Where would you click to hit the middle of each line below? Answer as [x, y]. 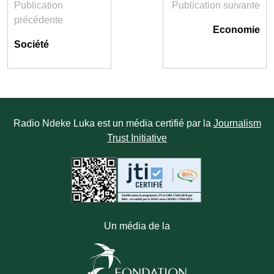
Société [31, 44]
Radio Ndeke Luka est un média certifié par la [113, 123]
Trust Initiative [137, 138]
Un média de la [137, 226]
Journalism [237, 123]
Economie [236, 30]
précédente [39, 20]
